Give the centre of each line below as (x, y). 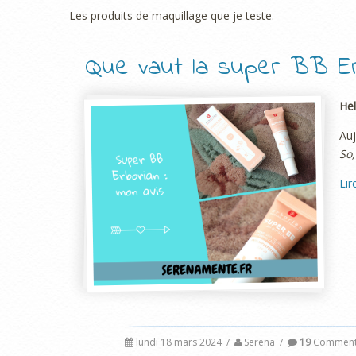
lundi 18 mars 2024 (179, 342)
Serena (259, 342)
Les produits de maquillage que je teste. (172, 15)
